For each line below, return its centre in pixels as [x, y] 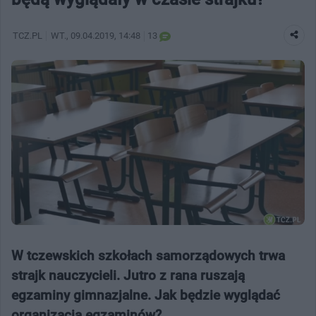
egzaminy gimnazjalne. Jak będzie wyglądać [146, 295]
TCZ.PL [28, 35]
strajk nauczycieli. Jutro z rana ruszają [128, 275]
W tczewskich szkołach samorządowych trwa [148, 255]
